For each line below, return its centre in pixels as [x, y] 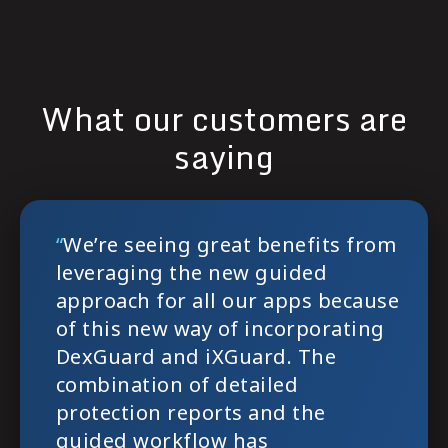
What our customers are [224, 118]
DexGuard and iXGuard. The [196, 357]
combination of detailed [177, 385]
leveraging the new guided [191, 273]
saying [224, 156]
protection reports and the [190, 413]
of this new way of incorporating [220, 329]
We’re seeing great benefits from [230, 245]
